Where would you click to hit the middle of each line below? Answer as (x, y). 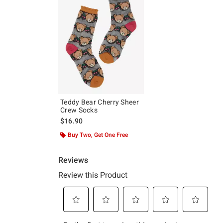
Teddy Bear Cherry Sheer (100, 102)
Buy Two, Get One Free (98, 135)
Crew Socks (79, 110)
